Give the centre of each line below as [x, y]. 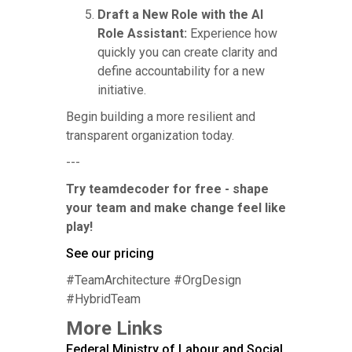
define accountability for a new [181, 71]
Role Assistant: [142, 33]
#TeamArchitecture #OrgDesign [154, 280]
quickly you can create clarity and [187, 52]
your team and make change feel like [176, 207]
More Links [114, 328]
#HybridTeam [103, 299]
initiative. [122, 90]
